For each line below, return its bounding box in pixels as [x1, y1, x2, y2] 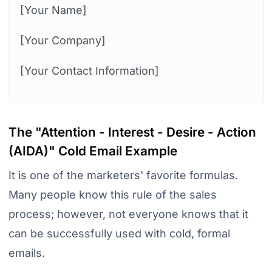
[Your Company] [19, 34, 106, 47]
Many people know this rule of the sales [8, 188, 217, 202]
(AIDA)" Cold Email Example [8, 143, 177, 159]
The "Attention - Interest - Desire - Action [8, 124, 256, 140]
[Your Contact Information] [19, 64, 159, 78]
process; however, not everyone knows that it [8, 208, 248, 221]
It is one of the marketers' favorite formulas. [8, 169, 238, 182]
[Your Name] [19, 4, 87, 17]
